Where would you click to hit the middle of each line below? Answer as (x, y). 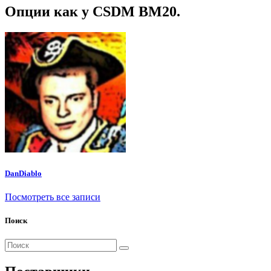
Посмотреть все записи (53, 197)
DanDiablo (23, 173)
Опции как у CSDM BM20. (93, 11)
